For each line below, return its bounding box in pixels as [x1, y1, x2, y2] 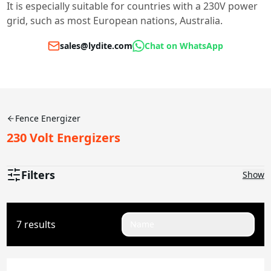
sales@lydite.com [60, 40, 132, 52]
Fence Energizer [15, 113, 81, 125]
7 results [16, 218, 56, 232]
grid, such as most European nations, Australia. [7, 13, 223, 27]
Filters [21, 168, 56, 183]
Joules [7, 201, 36, 215]
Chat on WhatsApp [145, 40, 223, 52]
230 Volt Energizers [7, 129, 121, 146]
